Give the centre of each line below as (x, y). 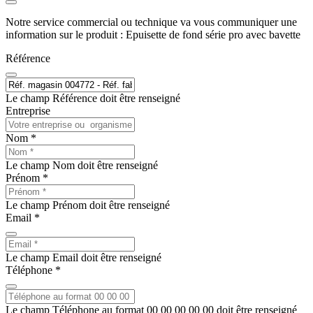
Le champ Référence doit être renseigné (93, 98)
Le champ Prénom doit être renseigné (88, 205)
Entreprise (28, 110)
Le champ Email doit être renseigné (83, 257)
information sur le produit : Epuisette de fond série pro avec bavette (153, 34)
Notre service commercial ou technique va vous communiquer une (151, 22)
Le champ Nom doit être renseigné (82, 165)
